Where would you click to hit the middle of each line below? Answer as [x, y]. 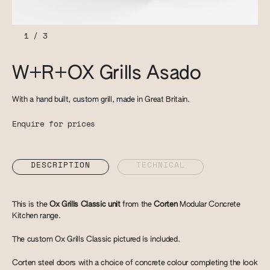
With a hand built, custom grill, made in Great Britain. [101, 100]
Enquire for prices [54, 124]
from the [137, 205]
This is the [31, 205]
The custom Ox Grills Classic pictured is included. [96, 240]
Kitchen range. [36, 216]
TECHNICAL [160, 165]
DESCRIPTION [61, 165]
